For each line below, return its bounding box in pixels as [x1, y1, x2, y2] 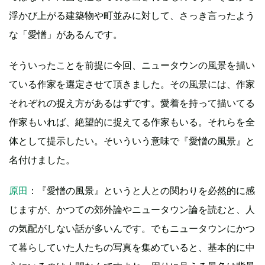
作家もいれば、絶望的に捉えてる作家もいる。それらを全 [9, 115, 255, 128]
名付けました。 [9, 153, 75, 166]
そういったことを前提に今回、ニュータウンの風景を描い [9, 59, 255, 71]
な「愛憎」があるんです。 [9, 28, 122, 40]
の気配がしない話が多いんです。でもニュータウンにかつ [9, 222, 255, 234]
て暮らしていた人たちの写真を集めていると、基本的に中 [9, 241, 255, 253]
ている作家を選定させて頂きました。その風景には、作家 [9, 77, 255, 90]
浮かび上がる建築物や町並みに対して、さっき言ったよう [9, 9, 255, 21]
